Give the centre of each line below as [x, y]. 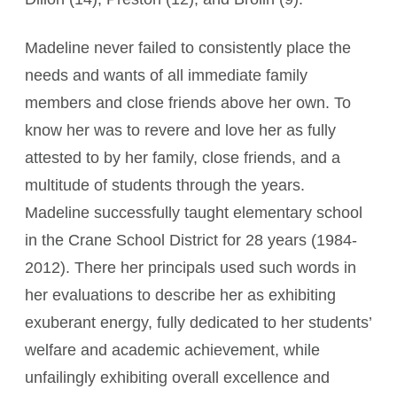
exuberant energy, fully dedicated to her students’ [198, 323]
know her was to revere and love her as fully [180, 130]
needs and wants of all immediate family [166, 75]
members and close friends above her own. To [188, 103]
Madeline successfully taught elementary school [194, 213]
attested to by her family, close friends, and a [183, 158]
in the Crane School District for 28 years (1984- [191, 240]
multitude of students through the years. [165, 185]
